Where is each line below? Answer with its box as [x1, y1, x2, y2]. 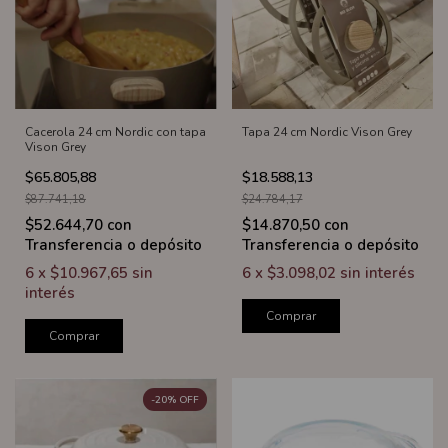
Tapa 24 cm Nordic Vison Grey [241, 124, 412, 141]
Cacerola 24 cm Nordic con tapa [25, 124, 206, 141]
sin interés [339, 263, 415, 284]
